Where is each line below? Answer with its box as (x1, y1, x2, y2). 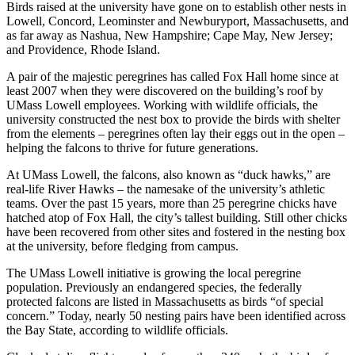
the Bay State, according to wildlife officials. (6, 323, 231, 337)
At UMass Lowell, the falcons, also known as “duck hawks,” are (6, 167, 330, 181)
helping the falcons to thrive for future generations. (6, 140, 261, 155)
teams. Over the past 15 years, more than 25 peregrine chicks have (6, 196, 337, 210)
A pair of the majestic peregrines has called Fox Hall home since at (6, 69, 338, 83)
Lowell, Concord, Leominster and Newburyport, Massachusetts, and (6, 13, 349, 28)
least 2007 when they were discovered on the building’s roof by (6, 83, 323, 97)
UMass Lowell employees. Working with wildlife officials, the (6, 97, 318, 112)
